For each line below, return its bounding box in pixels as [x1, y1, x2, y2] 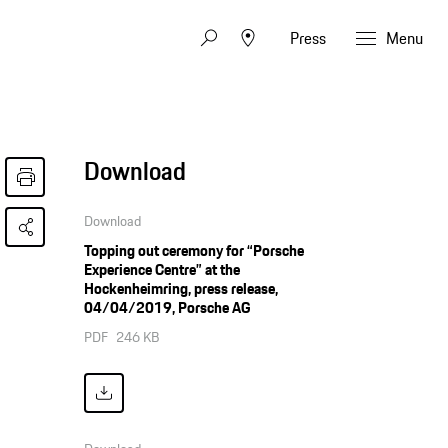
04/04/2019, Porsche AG [84, 296, 251, 319]
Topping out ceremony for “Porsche [84, 239, 305, 262]
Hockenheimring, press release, [84, 277, 279, 300]
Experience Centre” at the [84, 258, 241, 281]
